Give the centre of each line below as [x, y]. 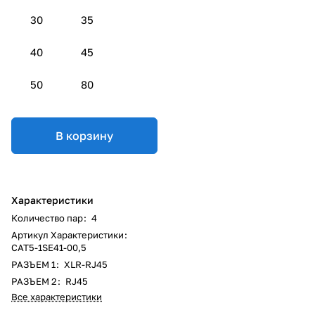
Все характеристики [57, 296]
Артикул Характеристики [67, 234]
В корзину [84, 135]
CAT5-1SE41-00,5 [49, 247]
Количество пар [47, 218]
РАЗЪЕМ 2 [34, 281]
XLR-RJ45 [86, 264]
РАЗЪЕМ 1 [33, 264]
